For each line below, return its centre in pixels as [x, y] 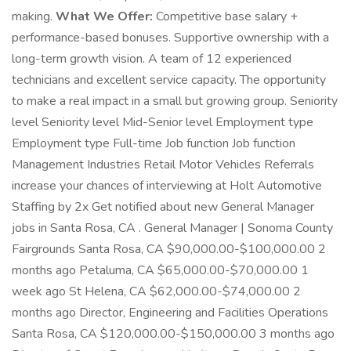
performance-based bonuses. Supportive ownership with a [170, 38]
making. [34, 16]
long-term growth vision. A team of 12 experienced [152, 59]
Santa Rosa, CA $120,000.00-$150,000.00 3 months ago [173, 334]
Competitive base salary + [225, 16]
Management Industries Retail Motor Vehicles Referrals [163, 165]
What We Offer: [104, 16]
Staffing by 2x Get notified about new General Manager [163, 207]
